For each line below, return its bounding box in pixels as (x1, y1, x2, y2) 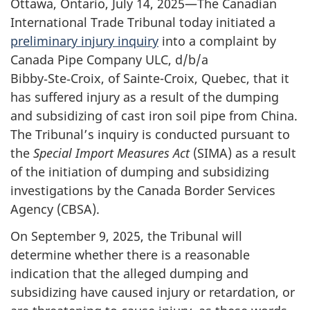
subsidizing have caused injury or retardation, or (10, 283, 295, 300)
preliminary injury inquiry (10, 33, 158, 50)
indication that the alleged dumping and (10, 264, 248, 282)
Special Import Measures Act (33, 145, 190, 162)
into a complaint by (158, 33, 276, 50)
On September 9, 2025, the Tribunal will (10, 227, 242, 244)
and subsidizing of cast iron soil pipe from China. (10, 107, 298, 125)
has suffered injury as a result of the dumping (10, 89, 279, 106)
